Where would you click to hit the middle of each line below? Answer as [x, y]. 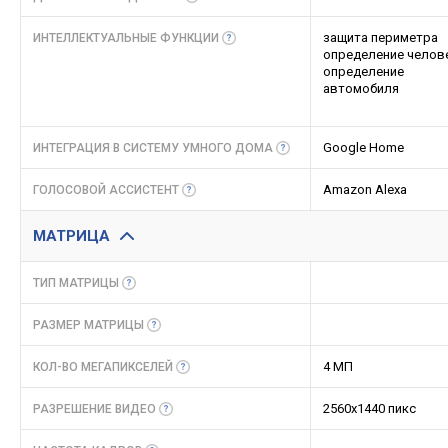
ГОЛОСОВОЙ [71, 190]
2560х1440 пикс [369, 408]
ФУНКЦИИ [189, 38]
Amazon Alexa [365, 189]
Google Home [363, 147]
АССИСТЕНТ [144, 190]
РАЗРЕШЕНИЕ [74, 409]
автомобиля [361, 88]
